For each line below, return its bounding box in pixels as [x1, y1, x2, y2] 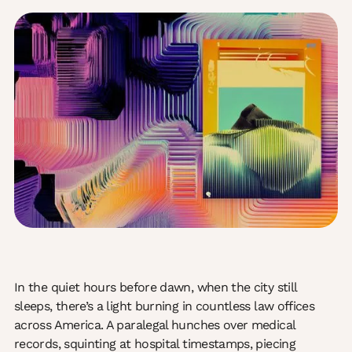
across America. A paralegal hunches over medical [14, 317, 295, 333]
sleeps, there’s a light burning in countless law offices [14, 299, 315, 314]
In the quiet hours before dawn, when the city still [14, 280, 297, 295]
